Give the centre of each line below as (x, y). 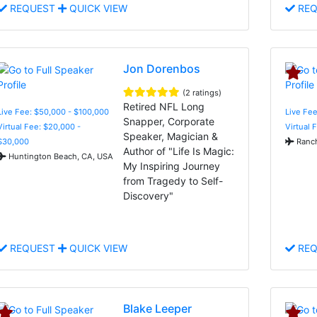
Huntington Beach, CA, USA (60, 156)
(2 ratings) (202, 92)
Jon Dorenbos (162, 68)
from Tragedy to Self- (173, 180)
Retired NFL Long (164, 106)
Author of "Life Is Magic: (179, 151)
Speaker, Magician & (171, 136)
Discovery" (149, 195)
